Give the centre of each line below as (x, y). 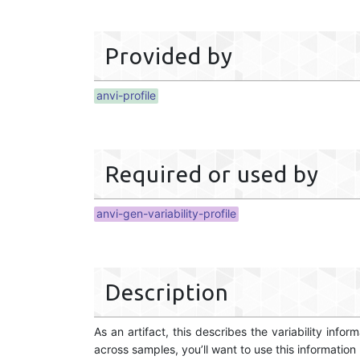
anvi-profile (126, 95)
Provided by (169, 55)
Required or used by (212, 174)
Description (167, 292)
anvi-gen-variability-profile (166, 213)
